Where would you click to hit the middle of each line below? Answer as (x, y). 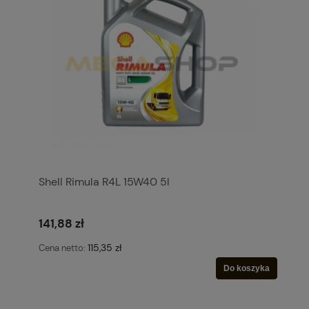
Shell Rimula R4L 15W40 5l (104, 181)
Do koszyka (247, 269)
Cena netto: (63, 248)
